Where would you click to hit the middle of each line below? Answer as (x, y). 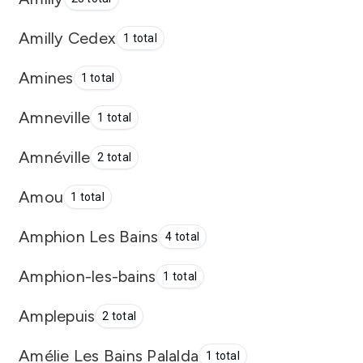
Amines (46, 77)
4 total (182, 237)
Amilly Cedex (67, 38)
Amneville (55, 117)
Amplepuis (57, 316)
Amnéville (55, 157)
